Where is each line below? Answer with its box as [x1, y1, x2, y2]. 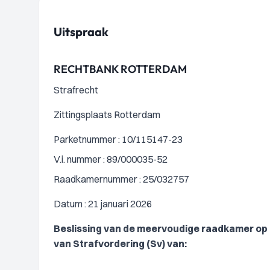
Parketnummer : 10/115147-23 [54, 133, 183, 145]
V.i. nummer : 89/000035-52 [54, 153, 168, 165]
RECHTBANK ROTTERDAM [54, 62, 187, 76]
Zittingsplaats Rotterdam [54, 108, 160, 121]
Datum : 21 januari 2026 [54, 198, 152, 210]
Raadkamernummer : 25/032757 [54, 173, 189, 185]
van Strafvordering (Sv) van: [54, 237, 187, 250]
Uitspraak [54, 24, 108, 39]
